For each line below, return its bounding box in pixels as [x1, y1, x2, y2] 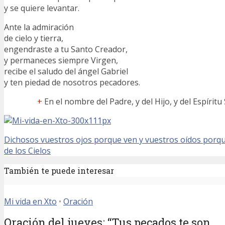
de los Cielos [4, 145, 51, 156]
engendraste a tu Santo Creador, [4, 43, 128, 55]
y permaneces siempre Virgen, [4, 54, 118, 66]
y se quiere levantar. [4, 2, 79, 14]
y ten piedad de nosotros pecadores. [4, 76, 140, 88]
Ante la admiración [4, 21, 74, 33]
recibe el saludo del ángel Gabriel [4, 65, 128, 77]
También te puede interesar [4, 165, 114, 176]
